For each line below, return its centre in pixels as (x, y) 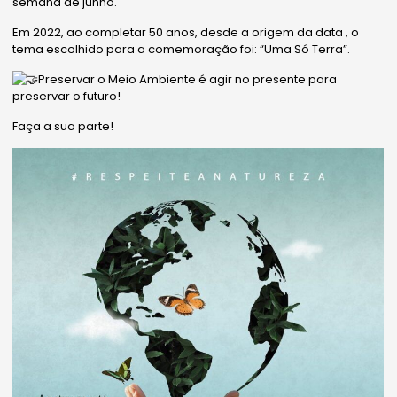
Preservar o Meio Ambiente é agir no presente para (188, 80)
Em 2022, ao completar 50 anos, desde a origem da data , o (186, 33)
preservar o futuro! (67, 97)
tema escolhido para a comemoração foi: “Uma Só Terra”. (182, 50)
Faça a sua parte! (63, 127)
